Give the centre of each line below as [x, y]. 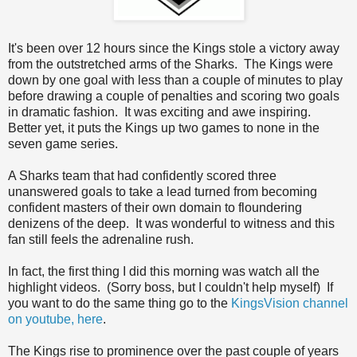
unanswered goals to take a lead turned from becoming [163, 192]
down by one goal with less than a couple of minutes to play [175, 80]
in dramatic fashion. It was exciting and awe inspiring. [161, 112]
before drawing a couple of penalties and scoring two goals [174, 96]
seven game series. [63, 144]
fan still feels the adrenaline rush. [101, 240]
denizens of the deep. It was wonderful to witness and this [171, 224]
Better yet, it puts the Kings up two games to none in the [164, 128]
